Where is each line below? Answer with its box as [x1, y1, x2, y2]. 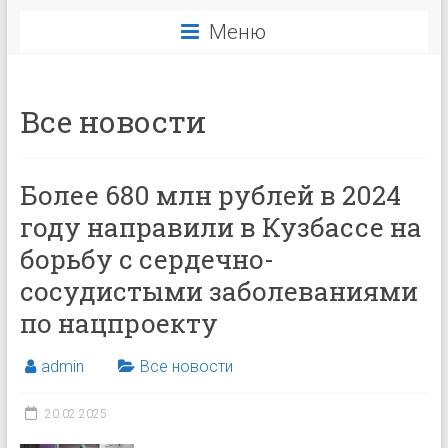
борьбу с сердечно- [19, 242, 274, 276]
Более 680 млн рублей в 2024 [19, 178, 401, 212]
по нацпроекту [19, 306, 218, 340]
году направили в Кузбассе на [19, 210, 422, 244]
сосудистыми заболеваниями [19, 274, 418, 308]
